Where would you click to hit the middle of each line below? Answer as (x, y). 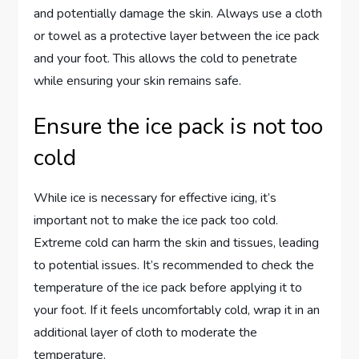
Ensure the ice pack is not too (179, 126)
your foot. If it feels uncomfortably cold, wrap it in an (177, 310)
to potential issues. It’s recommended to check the (174, 265)
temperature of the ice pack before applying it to (168, 287)
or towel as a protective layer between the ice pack (177, 36)
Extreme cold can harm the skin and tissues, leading (177, 242)
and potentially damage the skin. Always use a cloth (178, 13)
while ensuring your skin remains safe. (138, 81)
